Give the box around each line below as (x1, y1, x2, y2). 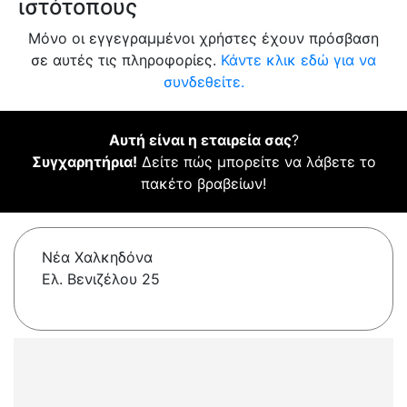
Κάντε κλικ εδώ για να (221, 51, 376, 70)
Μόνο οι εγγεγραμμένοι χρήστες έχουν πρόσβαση (28, 29, 379, 48)
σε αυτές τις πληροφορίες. (31, 51, 221, 70)
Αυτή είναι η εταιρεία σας (108, 131, 292, 150)
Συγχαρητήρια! (31, 153, 137, 172)
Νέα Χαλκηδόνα (42, 248, 153, 267)
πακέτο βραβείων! (141, 174, 266, 194)
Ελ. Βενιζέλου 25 (42, 270, 160, 289)
